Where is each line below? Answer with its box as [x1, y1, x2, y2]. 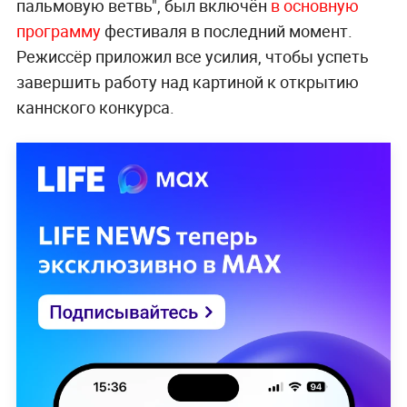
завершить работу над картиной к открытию [15, 70, 359, 93]
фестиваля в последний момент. [104, 19, 352, 42]
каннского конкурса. [15, 95, 174, 118]
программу [15, 19, 104, 42]
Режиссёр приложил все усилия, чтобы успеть [15, 45, 369, 67]
